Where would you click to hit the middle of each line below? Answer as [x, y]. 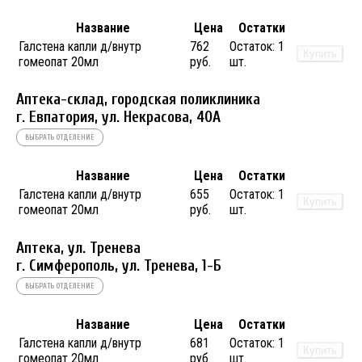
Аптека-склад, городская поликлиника [138, 100]
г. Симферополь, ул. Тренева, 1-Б [119, 265]
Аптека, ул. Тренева [78, 248]
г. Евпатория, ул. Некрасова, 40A [118, 118]
